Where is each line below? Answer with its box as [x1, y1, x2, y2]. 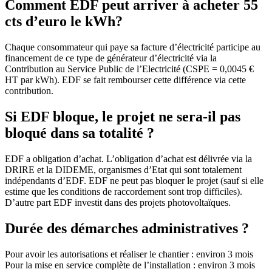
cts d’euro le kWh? [5, 13, 123, 30]
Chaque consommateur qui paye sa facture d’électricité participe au [5, 42, 260, 53]
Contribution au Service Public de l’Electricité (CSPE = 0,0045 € [5, 64, 254, 75]
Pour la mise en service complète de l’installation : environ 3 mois [5, 259, 255, 270]
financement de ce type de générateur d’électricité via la [5, 53, 217, 64]
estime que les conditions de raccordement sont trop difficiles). [5, 186, 242, 197]
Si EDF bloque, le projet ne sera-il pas [5, 109, 240, 125]
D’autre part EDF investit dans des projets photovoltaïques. [5, 197, 231, 208]
